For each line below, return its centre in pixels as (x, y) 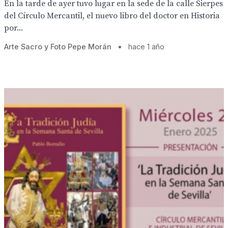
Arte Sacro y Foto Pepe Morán (59, 47)
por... (13, 28)
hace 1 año (146, 47)
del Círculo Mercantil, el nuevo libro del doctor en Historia (112, 16)
